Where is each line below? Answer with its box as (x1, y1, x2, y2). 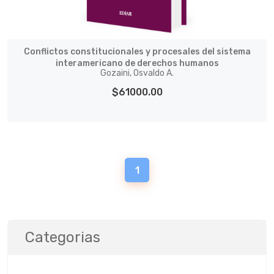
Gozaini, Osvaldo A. (100, 68, 174, 78)
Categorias (25, 229, 100, 246)
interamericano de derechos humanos (55, 58, 219, 68)
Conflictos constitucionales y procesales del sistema (23, 46, 251, 57)
